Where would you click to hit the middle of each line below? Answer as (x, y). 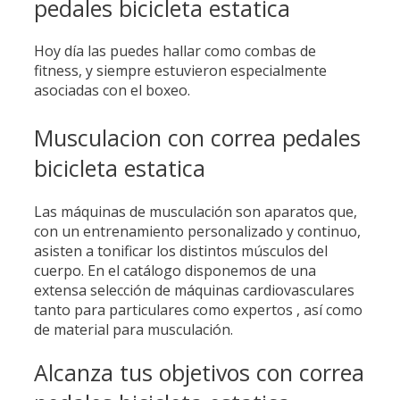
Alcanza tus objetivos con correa (199, 373)
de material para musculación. (133, 329)
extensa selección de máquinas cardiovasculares (194, 290)
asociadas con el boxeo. (112, 91)
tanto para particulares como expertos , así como (198, 309)
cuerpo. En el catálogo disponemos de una (175, 270)
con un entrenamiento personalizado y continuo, (197, 231)
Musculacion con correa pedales (197, 137)
